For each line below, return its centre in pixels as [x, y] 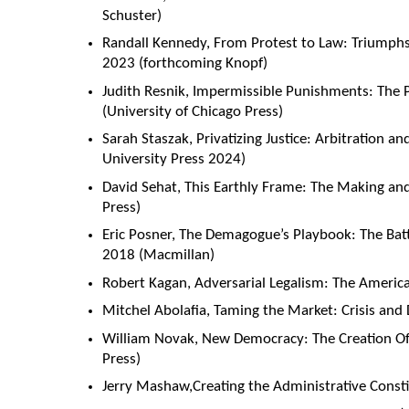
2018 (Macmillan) [158, 256]
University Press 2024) [174, 160]
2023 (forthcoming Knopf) [185, 64]
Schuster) [132, 16]
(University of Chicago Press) [193, 111]
